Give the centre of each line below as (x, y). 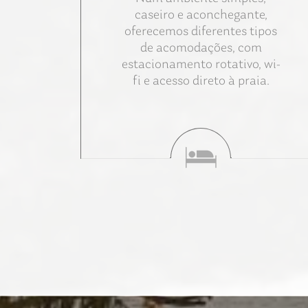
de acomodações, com (201, 48)
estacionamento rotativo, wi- (201, 64)
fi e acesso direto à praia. (201, 81)
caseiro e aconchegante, (201, 15)
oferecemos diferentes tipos (201, 31)
